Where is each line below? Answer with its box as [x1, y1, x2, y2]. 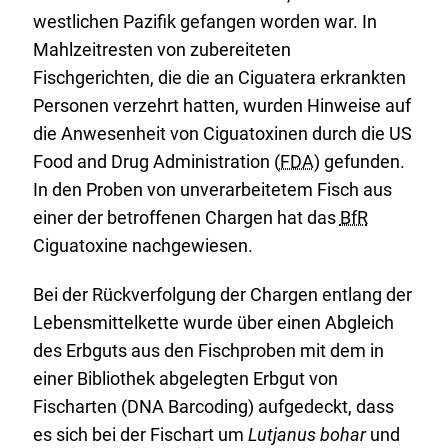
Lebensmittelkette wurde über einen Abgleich [32, 312, 394, 334]
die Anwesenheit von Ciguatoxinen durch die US [32, 123, 412, 145]
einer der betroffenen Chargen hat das [32, 207, 340, 229]
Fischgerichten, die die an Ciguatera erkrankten [32, 67, 406, 89]
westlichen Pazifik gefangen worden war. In [32, 11, 377, 33]
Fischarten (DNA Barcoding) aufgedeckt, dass [32, 396, 394, 418]
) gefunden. [313, 151, 405, 173]
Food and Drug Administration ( [32, 151, 280, 173]
